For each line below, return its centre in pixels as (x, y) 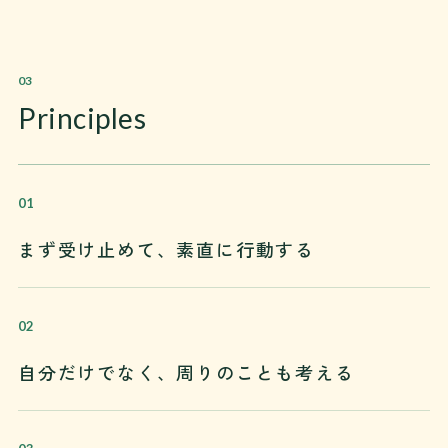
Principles (82, 117)
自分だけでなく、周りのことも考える (186, 371)
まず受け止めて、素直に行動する (166, 248)
